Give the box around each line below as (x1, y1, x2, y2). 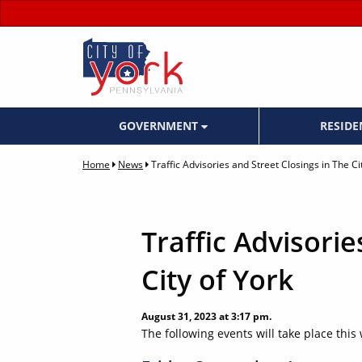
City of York (141, 261, 293, 299)
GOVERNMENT (118, 118, 201, 134)
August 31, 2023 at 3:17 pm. (141, 309, 271, 324)
